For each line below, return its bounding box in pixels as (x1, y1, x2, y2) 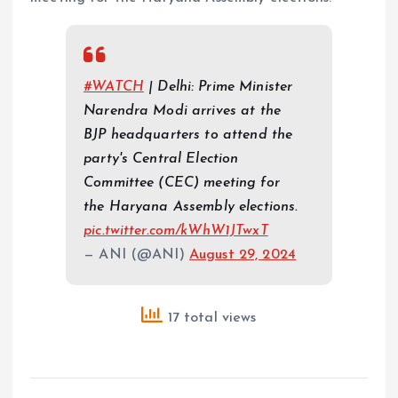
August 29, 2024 (188, 248, 297, 263)
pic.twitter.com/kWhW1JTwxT (84, 224, 268, 239)
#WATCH (84, 80, 144, 95)
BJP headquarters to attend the (84, 128, 293, 143)
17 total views (163, 311, 257, 326)
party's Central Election (84, 152, 239, 167)
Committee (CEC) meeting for (84, 176, 280, 191)
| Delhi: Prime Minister (143, 80, 293, 95)
